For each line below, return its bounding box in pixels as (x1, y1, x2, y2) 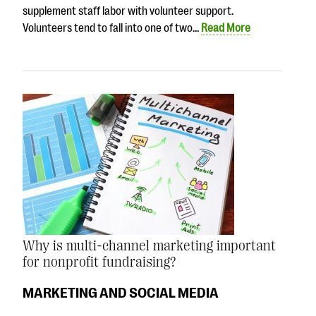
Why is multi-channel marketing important (23, 237, 276, 254)
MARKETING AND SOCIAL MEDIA (23, 284, 219, 302)
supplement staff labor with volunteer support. (23, 4, 233, 18)
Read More (201, 21, 250, 35)
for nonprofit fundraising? (23, 253, 176, 270)
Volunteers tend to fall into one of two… (23, 21, 201, 35)
